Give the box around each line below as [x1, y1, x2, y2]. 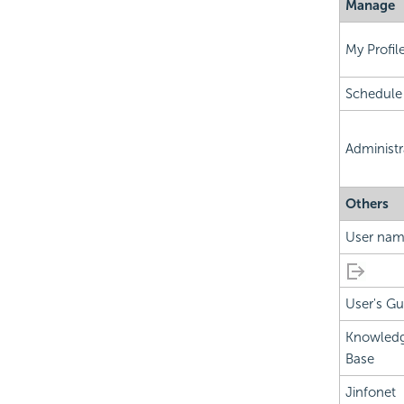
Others [344, 196, 389, 213]
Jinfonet [344, 384, 396, 401]
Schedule [344, 86, 402, 103]
